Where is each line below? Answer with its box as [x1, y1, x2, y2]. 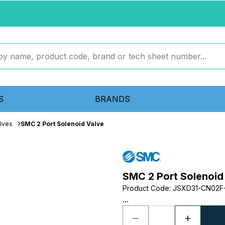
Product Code [123, 184, 169, 192]
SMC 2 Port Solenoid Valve [21, 120, 104, 128]
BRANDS [94, 94, 130, 104]
